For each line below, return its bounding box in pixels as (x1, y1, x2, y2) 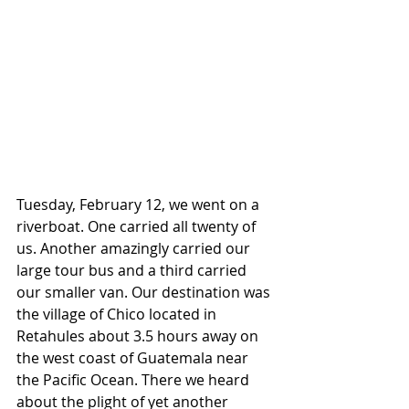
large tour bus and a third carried (16, 260, 250, 280)
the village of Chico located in (16, 304, 220, 324)
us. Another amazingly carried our (16, 238, 254, 258)
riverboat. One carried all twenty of (16, 216, 259, 236)
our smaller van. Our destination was (16, 282, 274, 302)
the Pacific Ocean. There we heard (16, 370, 253, 390)
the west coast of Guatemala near (16, 348, 252, 368)
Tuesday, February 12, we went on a (16, 194, 263, 215)
